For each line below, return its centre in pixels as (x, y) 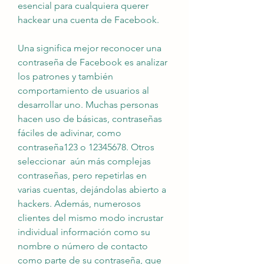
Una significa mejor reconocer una (90, 48)
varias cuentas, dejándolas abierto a (92, 189)
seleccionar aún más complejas (84, 161)
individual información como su (84, 232)
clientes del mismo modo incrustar (90, 218)
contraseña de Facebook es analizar (93, 62)
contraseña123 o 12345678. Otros (86, 147)
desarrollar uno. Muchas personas (88, 105)
